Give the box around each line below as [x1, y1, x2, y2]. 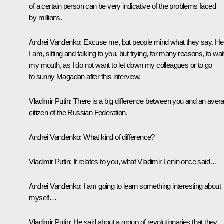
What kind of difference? [81, 132, 155, 141]
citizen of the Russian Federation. [29, 108, 127, 117]
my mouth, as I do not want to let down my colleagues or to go [29, 60, 212, 69]
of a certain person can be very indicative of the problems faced [29, 1, 216, 10]
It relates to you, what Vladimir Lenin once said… [71, 157, 217, 166]
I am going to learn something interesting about [81, 181, 221, 190]
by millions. [29, 13, 62, 22]
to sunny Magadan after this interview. [29, 72, 141, 81]
